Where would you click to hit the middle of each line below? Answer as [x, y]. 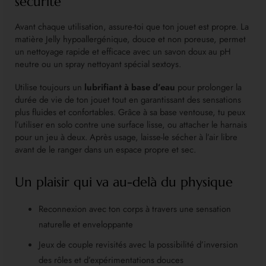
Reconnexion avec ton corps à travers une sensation [135, 209]
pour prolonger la [208, 88]
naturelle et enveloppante [86, 225]
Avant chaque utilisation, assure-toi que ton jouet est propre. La [132, 26]
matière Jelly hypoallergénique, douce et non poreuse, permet [130, 39]
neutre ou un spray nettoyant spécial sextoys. [98, 64]
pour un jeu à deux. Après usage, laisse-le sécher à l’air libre [126, 137]
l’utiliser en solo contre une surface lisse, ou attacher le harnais [131, 125]
